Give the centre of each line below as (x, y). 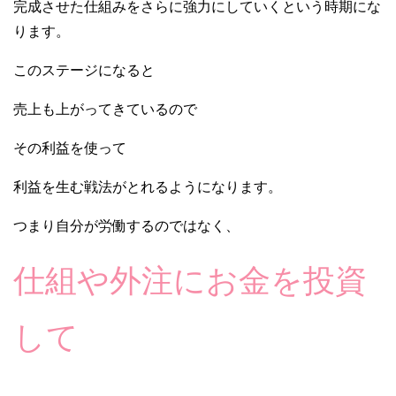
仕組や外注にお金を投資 (190, 280)
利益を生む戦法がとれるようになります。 (148, 187)
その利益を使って (70, 148)
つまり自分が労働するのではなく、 (126, 225)
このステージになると (84, 70)
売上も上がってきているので (105, 109)
